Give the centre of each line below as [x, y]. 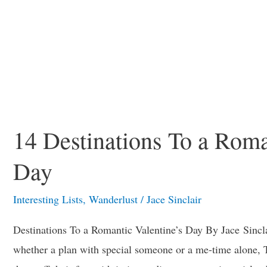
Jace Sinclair [174, 199]
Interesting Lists [48, 199]
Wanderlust [113, 199]
